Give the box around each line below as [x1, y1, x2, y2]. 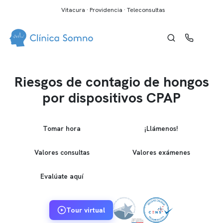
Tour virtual [66, 206, 105, 215]
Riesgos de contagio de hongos [14, 73, 209, 91]
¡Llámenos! [144, 123, 178, 133]
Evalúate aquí [40, 171, 83, 181]
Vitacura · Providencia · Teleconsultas [61, 6, 165, 14]
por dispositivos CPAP [42, 89, 181, 107]
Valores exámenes [132, 147, 190, 157]
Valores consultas [34, 147, 90, 157]
